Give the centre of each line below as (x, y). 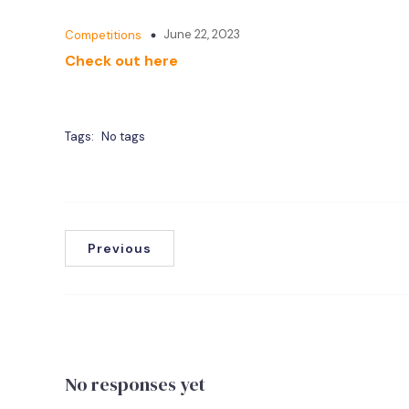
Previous (120, 248)
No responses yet (135, 384)
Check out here (121, 61)
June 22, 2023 (202, 34)
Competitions (103, 35)
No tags (123, 136)
